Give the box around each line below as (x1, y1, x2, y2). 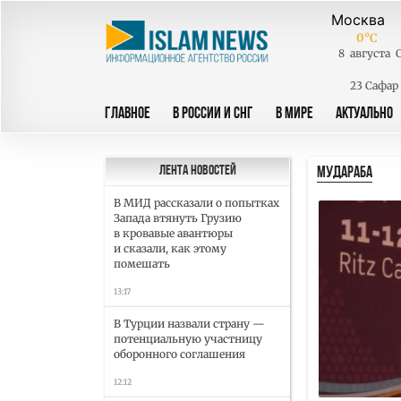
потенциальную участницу (114, 332, 262, 346)
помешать (114, 257, 170, 270)
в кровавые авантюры (114, 226, 233, 240)
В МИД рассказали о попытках (114, 196, 279, 209)
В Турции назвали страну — (114, 317, 265, 330)
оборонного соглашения (114, 347, 245, 361)
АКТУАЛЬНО (336, 106, 393, 123)
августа (349, 47, 390, 60)
